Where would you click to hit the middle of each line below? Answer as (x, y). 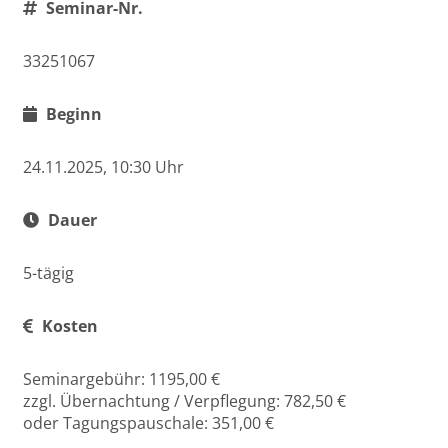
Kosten (68, 326)
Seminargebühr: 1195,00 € (121, 379)
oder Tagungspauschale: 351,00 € (148, 423)
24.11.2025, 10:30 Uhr (103, 167)
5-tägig (48, 273)
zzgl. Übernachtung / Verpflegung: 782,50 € (184, 401)
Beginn (72, 114)
